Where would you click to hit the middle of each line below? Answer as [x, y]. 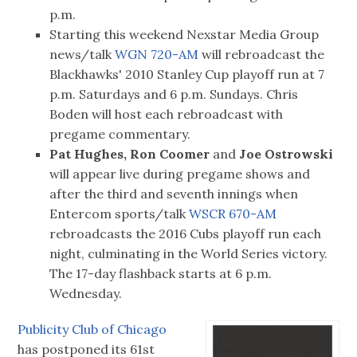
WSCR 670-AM [233, 214]
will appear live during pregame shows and [180, 174]
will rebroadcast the [262, 55]
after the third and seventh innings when [174, 194]
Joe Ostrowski [286, 154]
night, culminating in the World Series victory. [189, 254]
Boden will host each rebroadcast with [167, 114]
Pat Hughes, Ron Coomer [130, 154]
